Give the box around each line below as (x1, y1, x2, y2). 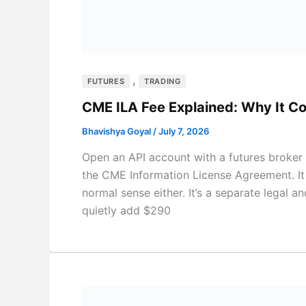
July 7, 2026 (158, 126, 209, 137)
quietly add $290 (82, 203, 171, 217)
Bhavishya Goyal (82, 126, 153, 137)
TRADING (144, 76, 181, 87)
